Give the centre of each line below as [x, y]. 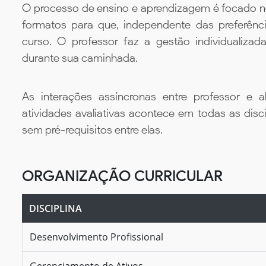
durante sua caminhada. [80, 58]
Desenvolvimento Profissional [96, 237]
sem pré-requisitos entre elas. [92, 129]
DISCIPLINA [56, 208]
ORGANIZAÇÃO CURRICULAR [122, 175]
